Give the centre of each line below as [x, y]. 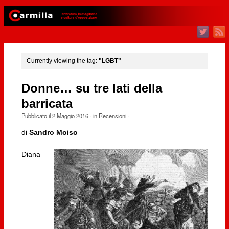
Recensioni [112, 115]
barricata [47, 104]
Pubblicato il [37, 115]
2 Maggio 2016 [70, 115]
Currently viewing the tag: [62, 61]
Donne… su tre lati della [91, 88]
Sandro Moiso [53, 133]
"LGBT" [110, 61]
